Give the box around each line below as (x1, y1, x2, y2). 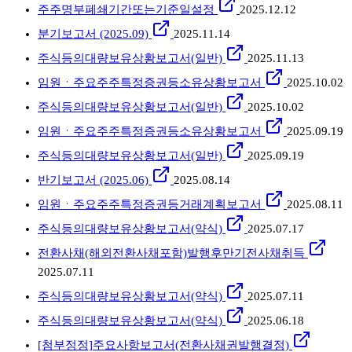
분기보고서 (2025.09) (38, 27, 148, 41)
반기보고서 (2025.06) (38, 174, 148, 187)
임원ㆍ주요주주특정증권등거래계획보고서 (38, 198, 262, 211)
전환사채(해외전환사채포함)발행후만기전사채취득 (38, 247, 305, 260)
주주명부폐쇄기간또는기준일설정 (38, 3, 214, 16)
